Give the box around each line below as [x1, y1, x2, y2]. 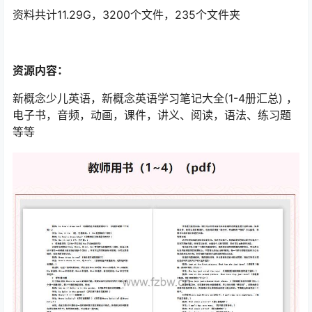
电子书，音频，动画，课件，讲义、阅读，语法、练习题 [13, 108, 291, 123]
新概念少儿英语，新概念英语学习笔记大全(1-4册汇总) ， [13, 91, 297, 106]
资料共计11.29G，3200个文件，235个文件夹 [13, 8, 240, 22]
